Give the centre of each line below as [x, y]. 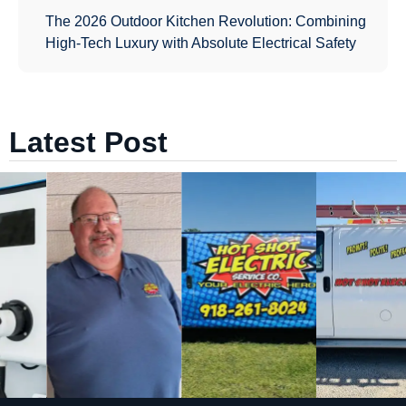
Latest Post [88, 142]
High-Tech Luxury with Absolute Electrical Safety [201, 43]
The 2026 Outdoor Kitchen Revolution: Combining [206, 21]
